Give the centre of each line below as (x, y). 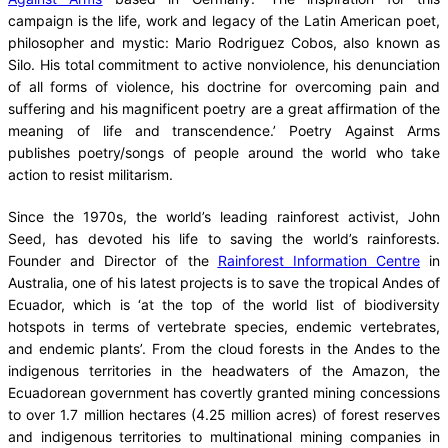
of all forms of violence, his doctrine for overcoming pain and (224, 86)
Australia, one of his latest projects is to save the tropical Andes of (224, 282)
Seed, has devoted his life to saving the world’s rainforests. (224, 238)
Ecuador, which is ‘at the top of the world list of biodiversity (224, 304)
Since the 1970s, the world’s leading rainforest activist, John (224, 216)
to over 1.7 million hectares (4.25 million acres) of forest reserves (224, 414)
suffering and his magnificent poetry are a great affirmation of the (224, 108)
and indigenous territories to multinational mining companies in (224, 436)
